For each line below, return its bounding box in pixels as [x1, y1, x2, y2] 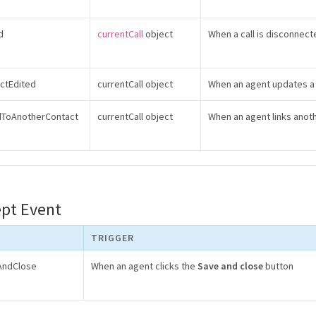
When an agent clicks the [91, 260, 197, 272]
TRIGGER [91, 231, 134, 244]
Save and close [197, 260, 263, 272]
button [263, 260, 293, 272]
